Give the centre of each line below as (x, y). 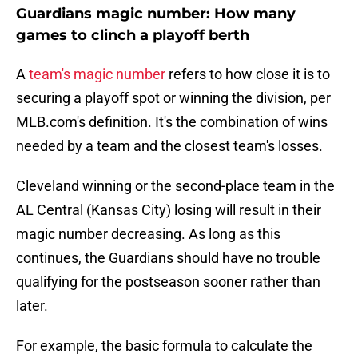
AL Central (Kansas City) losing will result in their (169, 210)
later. (32, 306)
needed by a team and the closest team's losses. (169, 146)
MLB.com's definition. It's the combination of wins (172, 122)
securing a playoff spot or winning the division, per (173, 98)
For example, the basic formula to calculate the (164, 346)
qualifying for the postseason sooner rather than (168, 282)
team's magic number (97, 74)
